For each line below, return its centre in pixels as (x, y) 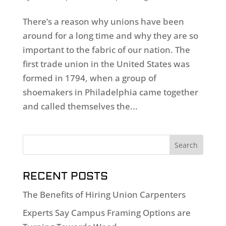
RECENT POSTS (65, 176)
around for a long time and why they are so (110, 35)
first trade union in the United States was (106, 64)
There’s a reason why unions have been (103, 21)
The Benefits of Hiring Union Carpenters (104, 194)
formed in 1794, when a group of (89, 78)
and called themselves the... (80, 106)
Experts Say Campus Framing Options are (106, 213)
